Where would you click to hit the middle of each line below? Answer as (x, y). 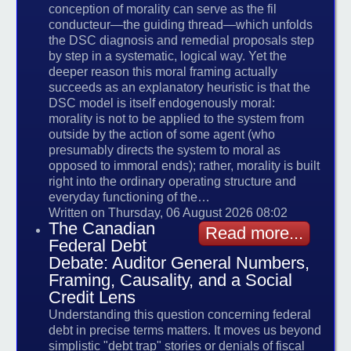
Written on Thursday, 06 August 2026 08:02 (168, 213)
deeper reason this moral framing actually (163, 72)
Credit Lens (92, 298)
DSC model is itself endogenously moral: (162, 103)
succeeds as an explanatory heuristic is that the (180, 88)
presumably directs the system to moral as (165, 150)
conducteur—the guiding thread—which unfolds (181, 25)
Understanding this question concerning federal (180, 315)
